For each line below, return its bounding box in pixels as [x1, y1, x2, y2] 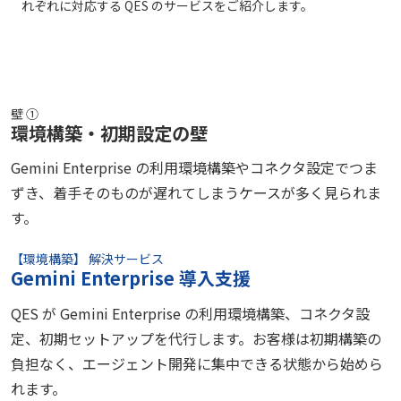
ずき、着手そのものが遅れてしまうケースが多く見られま [11, 182, 381, 204]
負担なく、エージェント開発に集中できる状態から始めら [11, 353, 383, 375]
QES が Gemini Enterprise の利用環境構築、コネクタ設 [11, 303, 370, 325]
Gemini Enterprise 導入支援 [11, 265, 251, 292]
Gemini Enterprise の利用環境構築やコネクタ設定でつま [11, 157, 378, 179]
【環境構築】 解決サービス [11, 250, 164, 269]
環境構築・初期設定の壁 [11, 119, 208, 146]
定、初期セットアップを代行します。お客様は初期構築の [11, 328, 381, 350]
